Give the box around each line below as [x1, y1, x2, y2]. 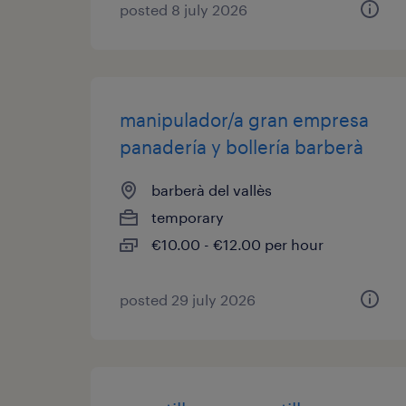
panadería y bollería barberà [120, 136, 363, 158]
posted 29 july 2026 [120, 291, 256, 308]
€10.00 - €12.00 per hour [151, 236, 324, 253]
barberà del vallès [151, 181, 272, 198]
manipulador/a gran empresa [120, 109, 369, 130]
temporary [151, 208, 224, 226]
